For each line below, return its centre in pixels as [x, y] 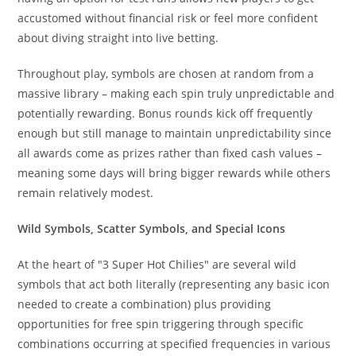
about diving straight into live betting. [118, 38]
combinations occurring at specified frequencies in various [174, 344]
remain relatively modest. [86, 193]
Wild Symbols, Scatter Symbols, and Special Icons [152, 228]
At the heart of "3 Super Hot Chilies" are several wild [157, 264]
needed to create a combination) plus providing [145, 304]
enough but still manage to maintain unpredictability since [175, 133]
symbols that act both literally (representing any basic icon [174, 284]
